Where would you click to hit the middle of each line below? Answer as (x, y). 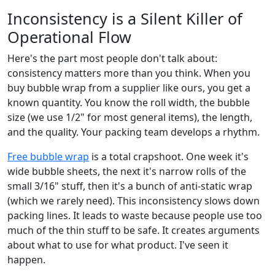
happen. (26, 259)
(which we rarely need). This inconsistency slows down (134, 200)
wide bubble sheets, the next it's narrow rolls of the (127, 171)
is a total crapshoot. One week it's (169, 156)
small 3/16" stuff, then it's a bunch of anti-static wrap (130, 186)
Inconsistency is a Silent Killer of (125, 18)
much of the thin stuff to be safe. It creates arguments (134, 230)
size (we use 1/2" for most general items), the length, (130, 117)
